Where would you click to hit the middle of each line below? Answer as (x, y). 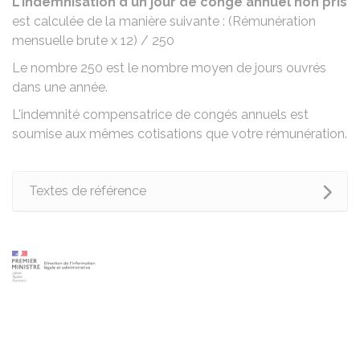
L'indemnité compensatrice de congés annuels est (160, 115)
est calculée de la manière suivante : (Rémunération (164, 21)
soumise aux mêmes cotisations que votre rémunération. (180, 134)
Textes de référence (88, 191)
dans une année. (60, 87)
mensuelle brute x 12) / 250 (93, 41)
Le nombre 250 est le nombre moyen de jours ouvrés (169, 68)
